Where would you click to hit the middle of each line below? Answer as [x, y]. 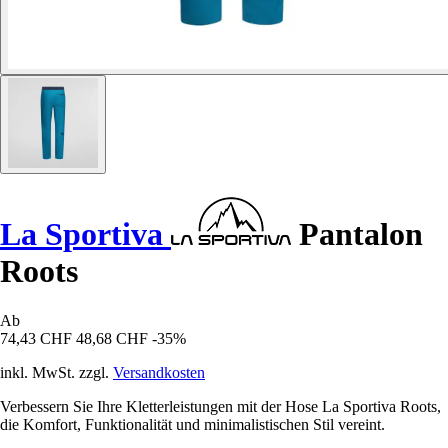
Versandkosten [159, 372]
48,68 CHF [112, 338]
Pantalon [357, 234]
